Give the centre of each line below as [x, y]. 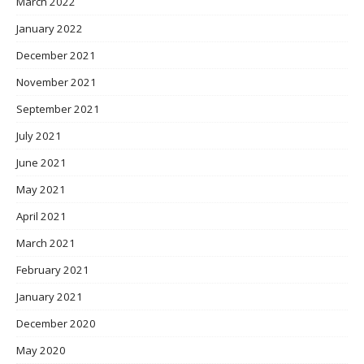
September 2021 [58, 109]
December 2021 [56, 56]
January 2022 [50, 29]
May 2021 [41, 190]
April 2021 [41, 217]
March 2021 [46, 243]
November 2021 [56, 82]
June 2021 [41, 163]
